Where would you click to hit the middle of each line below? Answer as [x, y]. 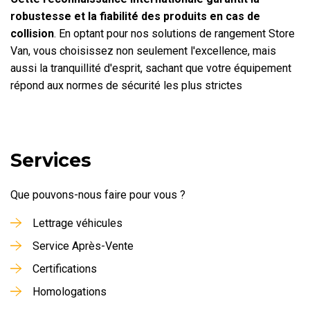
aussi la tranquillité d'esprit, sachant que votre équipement [151, 68]
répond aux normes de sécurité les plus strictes [126, 85]
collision [32, 33]
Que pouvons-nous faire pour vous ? [98, 194]
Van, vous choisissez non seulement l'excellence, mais [143, 51]
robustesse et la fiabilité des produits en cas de [135, 16]
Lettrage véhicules [77, 223]
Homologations [70, 291]
